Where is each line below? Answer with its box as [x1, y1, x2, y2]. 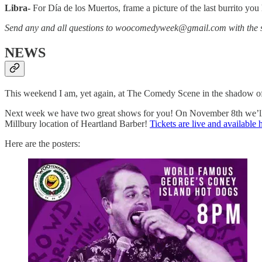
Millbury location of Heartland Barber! [5, 118, 150, 129]
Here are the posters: [5, 138, 80, 149]
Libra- [5, 2, 30, 13]
